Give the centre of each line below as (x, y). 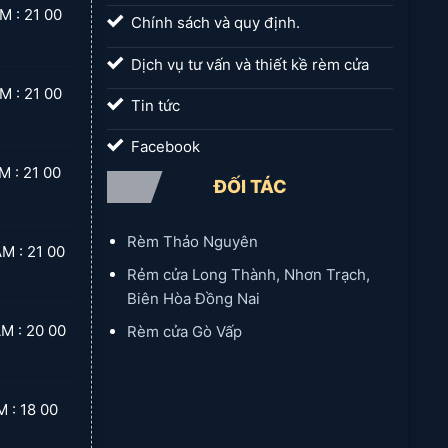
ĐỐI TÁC (250, 187)
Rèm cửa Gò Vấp (184, 332)
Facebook (165, 147)
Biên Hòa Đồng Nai (193, 299)
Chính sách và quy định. (215, 23)
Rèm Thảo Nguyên (192, 242)
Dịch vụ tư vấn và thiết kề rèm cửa (249, 64)
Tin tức (155, 105)
